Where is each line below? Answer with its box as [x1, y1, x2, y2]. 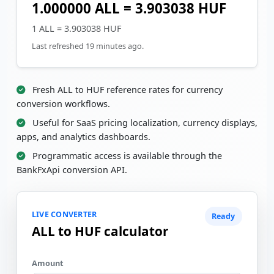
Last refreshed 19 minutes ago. [32, 41, 144, 51]
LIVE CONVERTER [32, 209, 97, 220]
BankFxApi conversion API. [17, 164, 127, 176]
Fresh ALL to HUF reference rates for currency [30, 84, 223, 95]
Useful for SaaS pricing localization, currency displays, [30, 117, 257, 128]
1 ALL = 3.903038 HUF [32, 23, 121, 34]
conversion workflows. [17, 98, 110, 109]
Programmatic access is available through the [30, 150, 222, 161]
